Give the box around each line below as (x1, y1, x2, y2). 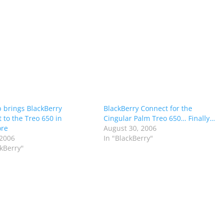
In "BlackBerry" (103, 133, 153, 143)
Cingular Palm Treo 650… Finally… (103, 113, 215, 123)
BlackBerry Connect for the (103, 103, 192, 113)
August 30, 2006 (103, 123, 157, 133)
